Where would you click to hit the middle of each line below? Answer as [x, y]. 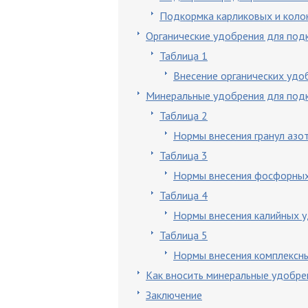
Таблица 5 [184, 235]
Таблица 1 [184, 56]
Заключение [174, 295]
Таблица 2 [184, 115]
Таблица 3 [184, 155]
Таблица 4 [184, 195]
